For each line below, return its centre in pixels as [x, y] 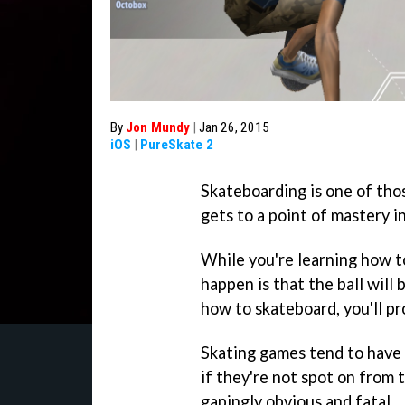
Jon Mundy [158, 127]
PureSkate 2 [177, 145]
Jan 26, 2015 [234, 127]
